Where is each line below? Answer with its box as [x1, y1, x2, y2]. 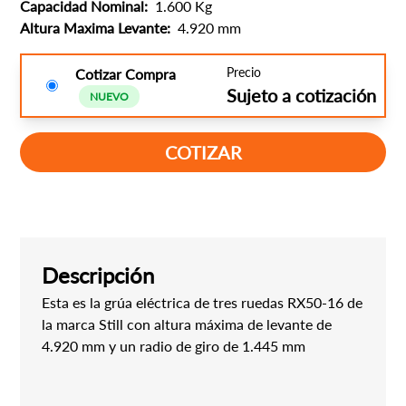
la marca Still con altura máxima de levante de [42, 315, 333, 333]
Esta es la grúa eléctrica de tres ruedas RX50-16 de [42, 294, 363, 311]
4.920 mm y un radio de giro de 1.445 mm [42, 337, 306, 354]
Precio [226, 64, 261, 80]
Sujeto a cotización [226, 84, 376, 106]
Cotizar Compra [75, 65, 177, 82]
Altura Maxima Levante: [20, 19, 175, 36]
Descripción [42, 262, 155, 288]
